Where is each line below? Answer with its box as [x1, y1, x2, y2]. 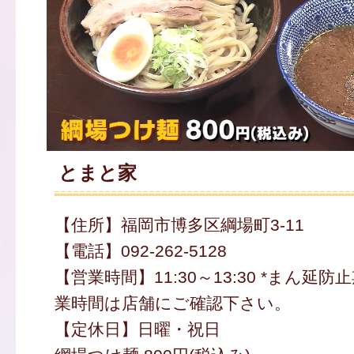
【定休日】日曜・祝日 [54, 320, 220, 339]
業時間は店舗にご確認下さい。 [54, 294, 291, 313]
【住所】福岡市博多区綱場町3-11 [54, 216, 304, 235]
